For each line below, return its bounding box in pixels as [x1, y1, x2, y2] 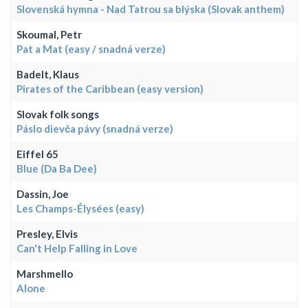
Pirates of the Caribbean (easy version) [16, 82, 203, 95]
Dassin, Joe [16, 187, 69, 200]
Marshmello [16, 267, 73, 280]
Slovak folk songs [16, 107, 99, 120]
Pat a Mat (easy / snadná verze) [16, 42, 166, 55]
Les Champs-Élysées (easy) [16, 201, 144, 214]
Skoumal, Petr [16, 27, 82, 41]
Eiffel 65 [16, 147, 58, 160]
